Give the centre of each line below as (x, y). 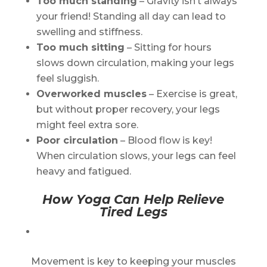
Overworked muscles (91, 94)
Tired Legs (133, 212)
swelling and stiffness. (89, 32)
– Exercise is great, (192, 94)
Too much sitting (80, 47)
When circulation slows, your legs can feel (136, 156)
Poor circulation (77, 140)
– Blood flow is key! (165, 140)
